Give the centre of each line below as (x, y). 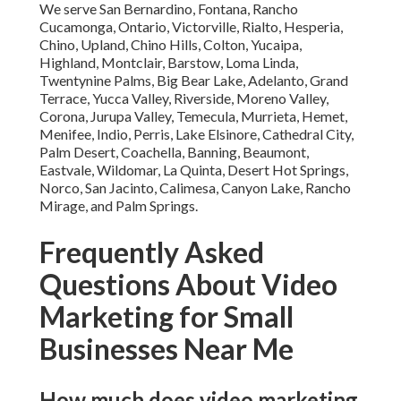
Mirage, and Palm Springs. (119, 206)
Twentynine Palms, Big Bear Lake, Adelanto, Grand (194, 81)
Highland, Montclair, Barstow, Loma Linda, (169, 63)
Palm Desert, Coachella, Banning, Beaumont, (174, 152)
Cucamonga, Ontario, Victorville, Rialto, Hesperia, (191, 27)
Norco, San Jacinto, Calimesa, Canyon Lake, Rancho (195, 188)
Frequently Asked (152, 252)
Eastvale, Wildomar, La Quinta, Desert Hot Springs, (194, 170)
